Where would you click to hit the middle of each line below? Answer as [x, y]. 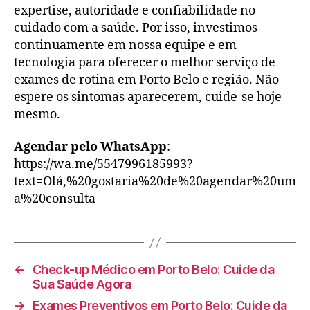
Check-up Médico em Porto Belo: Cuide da [153, 270]
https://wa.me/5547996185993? [103, 164]
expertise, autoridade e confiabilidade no [135, 10]
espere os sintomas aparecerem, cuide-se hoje [148, 97]
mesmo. [37, 114]
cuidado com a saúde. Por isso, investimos [136, 28]
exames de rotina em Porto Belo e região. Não [146, 80]
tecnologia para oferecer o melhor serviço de [145, 62]
